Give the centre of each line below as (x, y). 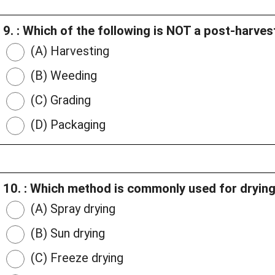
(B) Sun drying (66, 234)
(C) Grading (59, 100)
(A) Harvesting (68, 51)
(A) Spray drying (72, 209)
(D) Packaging (67, 125)
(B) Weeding (62, 76)
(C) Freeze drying (76, 258)
